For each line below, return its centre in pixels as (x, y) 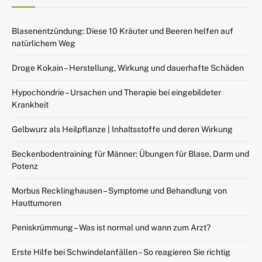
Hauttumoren (37, 203)
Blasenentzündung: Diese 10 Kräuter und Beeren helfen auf (123, 31)
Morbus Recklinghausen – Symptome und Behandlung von (119, 190)
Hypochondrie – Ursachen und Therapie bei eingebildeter (116, 92)
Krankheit (30, 104)
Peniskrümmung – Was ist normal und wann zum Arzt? (111, 227)
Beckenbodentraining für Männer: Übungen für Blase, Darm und (130, 154)
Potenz (25, 166)
